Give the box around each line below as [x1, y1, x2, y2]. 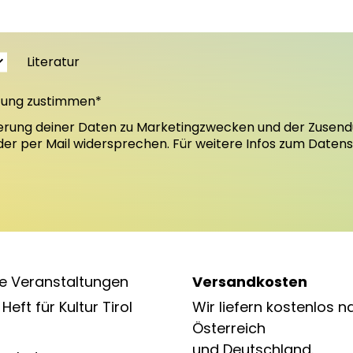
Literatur [26, 53, 80, 72]
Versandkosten [192, 272, 307, 292]
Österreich [192, 318, 266, 339]
